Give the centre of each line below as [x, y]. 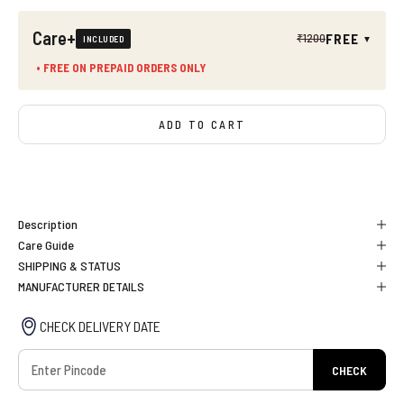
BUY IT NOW [202, 179]
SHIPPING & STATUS [69, 266]
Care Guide [46, 245]
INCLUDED [103, 38]
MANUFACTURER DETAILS [81, 287]
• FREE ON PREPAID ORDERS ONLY [121, 68]
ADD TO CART [202, 124]
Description [48, 225]
